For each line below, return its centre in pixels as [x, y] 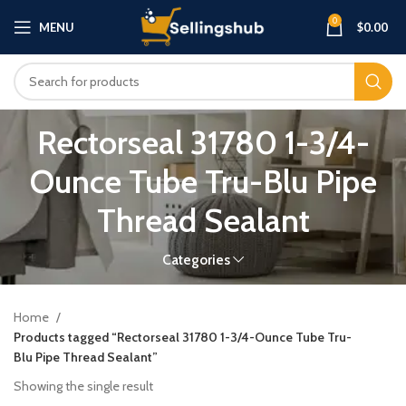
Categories [196, 260]
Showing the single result [83, 386]
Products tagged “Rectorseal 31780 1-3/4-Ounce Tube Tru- [183, 337]
